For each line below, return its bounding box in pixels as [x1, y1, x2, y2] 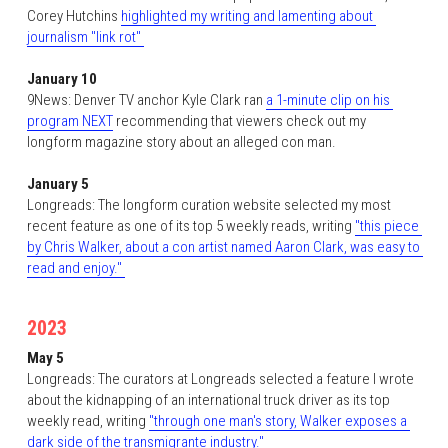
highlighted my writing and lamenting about [120, 7, 373, 25]
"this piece [354, 217, 419, 235]
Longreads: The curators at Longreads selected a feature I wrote [26, 370, 414, 388]
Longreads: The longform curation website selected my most [26, 196, 391, 214]
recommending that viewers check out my [112, 112, 366, 130]
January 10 [26, 70, 97, 88]
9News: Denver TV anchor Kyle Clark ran [26, 91, 266, 109]
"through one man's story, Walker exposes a [148, 412, 407, 430]
